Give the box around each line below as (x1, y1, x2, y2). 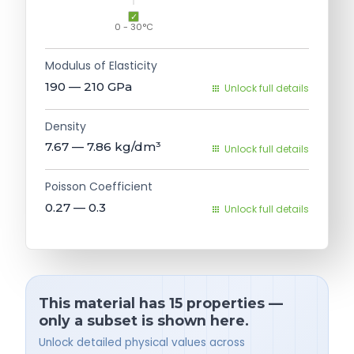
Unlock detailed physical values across (39, 335, 245, 351)
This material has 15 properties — (39, 294, 283, 311)
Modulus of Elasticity (45, 58, 157, 74)
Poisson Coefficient (45, 179, 153, 195)
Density (45, 118, 86, 134)
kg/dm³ (115, 139, 161, 155)
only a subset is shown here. (39, 311, 249, 329)
